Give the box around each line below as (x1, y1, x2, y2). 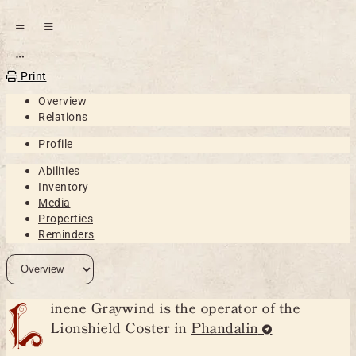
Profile (38, 137, 73, 150)
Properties (38, 211, 93, 225)
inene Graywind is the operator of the (49, 299, 300, 319)
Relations (38, 110, 88, 123)
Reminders (38, 227, 95, 241)
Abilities (38, 164, 80, 177)
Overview (38, 94, 87, 107)
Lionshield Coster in (49, 319, 191, 339)
